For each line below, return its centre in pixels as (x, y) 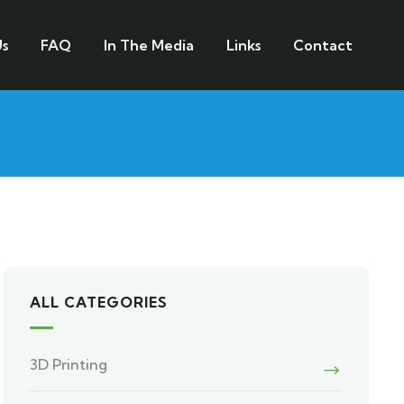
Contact (322, 45)
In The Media (148, 45)
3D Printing (69, 364)
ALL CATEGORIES (99, 302)
